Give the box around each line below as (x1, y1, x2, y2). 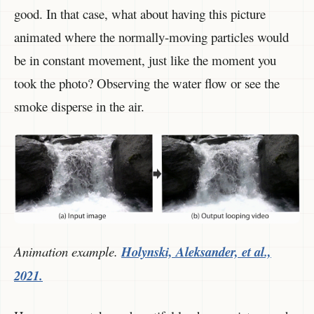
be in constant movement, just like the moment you (14, 50, 276, 69)
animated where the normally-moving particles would (14, 27, 289, 46)
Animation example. (14, 243, 121, 261)
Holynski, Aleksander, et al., (121, 243, 271, 261)
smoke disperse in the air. (14, 97, 144, 115)
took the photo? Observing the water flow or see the (14, 74, 280, 92)
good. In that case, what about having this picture (14, 4, 266, 22)
